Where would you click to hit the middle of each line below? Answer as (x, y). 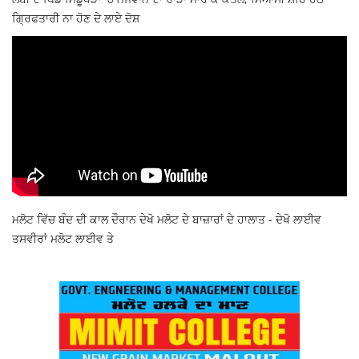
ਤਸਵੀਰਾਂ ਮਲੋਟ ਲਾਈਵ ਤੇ (63, 238)
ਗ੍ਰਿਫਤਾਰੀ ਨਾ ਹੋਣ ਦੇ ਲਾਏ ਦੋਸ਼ (76, 18)
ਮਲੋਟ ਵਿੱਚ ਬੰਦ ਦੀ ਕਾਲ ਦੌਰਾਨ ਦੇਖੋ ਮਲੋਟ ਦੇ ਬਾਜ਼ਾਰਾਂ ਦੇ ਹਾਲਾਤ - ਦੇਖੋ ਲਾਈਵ (167, 219)
